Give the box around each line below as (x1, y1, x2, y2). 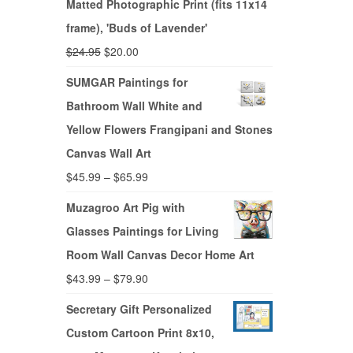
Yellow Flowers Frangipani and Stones (65, 121, 273, 138)
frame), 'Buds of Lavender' (65, 20, 207, 36)
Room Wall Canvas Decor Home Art (65, 247, 255, 263)
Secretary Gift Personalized (65, 301, 212, 318)
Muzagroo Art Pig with (65, 199, 185, 216)
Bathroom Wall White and (65, 98, 203, 114)
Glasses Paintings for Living (65, 223, 219, 240)
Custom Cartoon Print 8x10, (65, 325, 214, 341)
